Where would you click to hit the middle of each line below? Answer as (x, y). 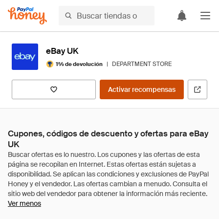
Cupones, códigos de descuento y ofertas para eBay (108, 133)
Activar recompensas (142, 89)
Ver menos (24, 203)
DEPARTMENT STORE (142, 64)
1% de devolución (79, 64)
